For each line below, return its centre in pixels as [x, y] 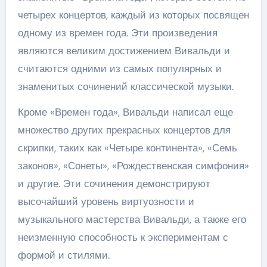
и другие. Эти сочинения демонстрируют [114, 184]
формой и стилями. [63, 255]
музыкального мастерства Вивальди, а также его [132, 219]
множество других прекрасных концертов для [124, 130]
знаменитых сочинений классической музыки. [125, 86]
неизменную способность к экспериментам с [123, 237]
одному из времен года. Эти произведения [117, 33]
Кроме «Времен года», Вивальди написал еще [125, 112]
